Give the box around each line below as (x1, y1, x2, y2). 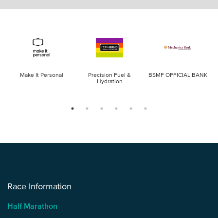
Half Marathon (7, 201, 57, 210)
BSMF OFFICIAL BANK (148, 72, 207, 78)
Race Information (7, 182, 72, 191)
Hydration (96, 78, 123, 84)
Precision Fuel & (88, 72, 131, 78)
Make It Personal (19, 72, 63, 78)
